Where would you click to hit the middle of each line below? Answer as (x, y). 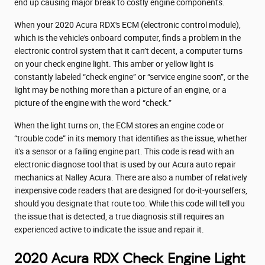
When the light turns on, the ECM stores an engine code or (119, 125)
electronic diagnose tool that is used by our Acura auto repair (125, 164)
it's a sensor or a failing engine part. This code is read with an (124, 151)
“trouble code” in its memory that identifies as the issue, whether (131, 138)
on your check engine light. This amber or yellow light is (114, 64)
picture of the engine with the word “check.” (93, 103)
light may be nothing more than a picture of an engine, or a (120, 90)
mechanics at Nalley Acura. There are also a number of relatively (131, 177)
